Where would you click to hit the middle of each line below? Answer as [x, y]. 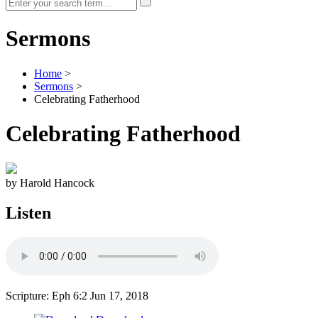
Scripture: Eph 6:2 [48, 295]
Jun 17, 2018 [119, 295]
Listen [28, 213]
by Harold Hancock [50, 182]
